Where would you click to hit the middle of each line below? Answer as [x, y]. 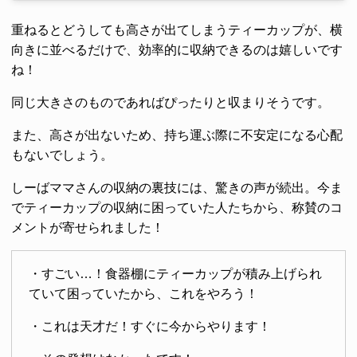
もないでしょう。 [62, 155]
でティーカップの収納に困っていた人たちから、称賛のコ [177, 208]
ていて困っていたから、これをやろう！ [143, 294]
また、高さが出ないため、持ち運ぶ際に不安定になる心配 [177, 135]
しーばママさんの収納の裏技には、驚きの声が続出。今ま [177, 188]
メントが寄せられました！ [88, 228]
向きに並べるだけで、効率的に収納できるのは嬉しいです [177, 50]
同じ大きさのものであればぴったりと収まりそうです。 [171, 103]
